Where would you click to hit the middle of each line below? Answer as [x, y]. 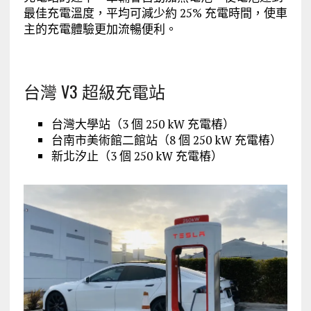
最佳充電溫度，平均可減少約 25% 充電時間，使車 [155, 13]
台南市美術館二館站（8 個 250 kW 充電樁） [166, 140]
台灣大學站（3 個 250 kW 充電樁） [143, 124]
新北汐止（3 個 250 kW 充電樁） [137, 156]
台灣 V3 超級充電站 [94, 91]
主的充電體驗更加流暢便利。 [100, 29]
